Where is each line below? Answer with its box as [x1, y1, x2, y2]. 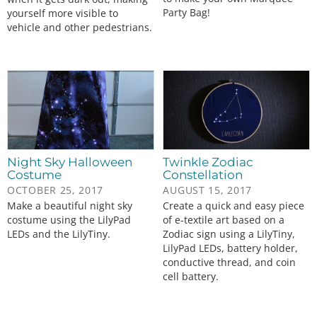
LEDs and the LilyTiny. [7, 227, 110, 241]
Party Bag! [163, 6, 211, 20]
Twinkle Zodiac [163, 155, 254, 170]
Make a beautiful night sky [7, 199, 132, 213]
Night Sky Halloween [7, 155, 132, 170]
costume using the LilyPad [7, 213, 131, 227]
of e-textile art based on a [163, 213, 285, 227]
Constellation [163, 168, 243, 183]
